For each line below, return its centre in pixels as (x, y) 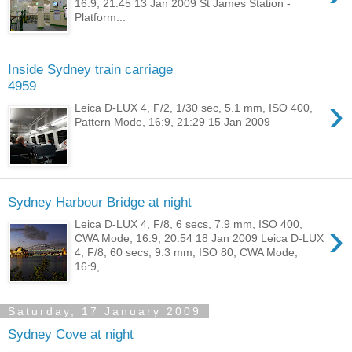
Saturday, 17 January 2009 (104, 311)
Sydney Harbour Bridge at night (100, 202)
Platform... (101, 18)
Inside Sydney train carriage (90, 69)
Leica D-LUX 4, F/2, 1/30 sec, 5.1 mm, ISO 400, (194, 108)
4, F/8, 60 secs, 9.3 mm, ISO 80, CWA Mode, (187, 253)
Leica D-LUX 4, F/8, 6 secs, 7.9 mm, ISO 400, (189, 224)
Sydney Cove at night (71, 334)
